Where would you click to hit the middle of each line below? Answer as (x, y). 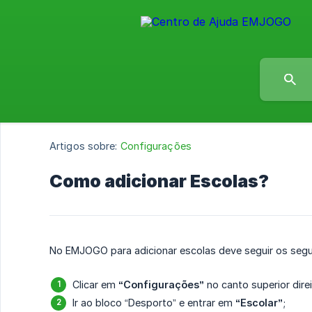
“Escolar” (259, 303)
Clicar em (95, 285)
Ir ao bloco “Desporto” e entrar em (154, 303)
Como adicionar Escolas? (159, 181)
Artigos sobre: (84, 146)
